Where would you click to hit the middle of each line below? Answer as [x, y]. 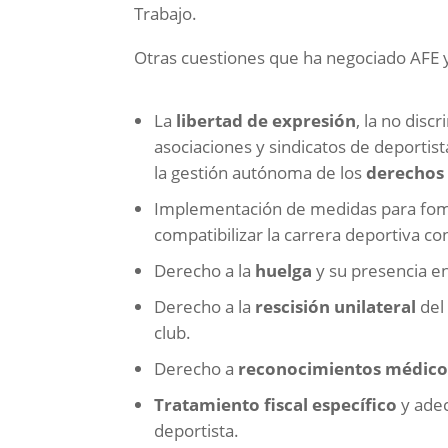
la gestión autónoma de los [260, 173]
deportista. [197, 431]
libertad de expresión [266, 121]
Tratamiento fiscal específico [278, 405]
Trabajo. [166, 14]
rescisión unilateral [336, 307]
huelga [286, 271]
